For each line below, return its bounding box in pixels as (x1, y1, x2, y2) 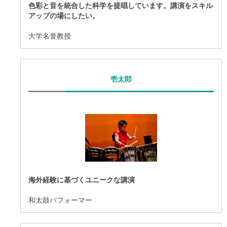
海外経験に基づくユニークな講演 (28, 174, 135, 184)
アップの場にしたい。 (28, 10, 99, 20)
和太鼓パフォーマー (28, 195, 92, 205)
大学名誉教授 (28, 30, 71, 41)
